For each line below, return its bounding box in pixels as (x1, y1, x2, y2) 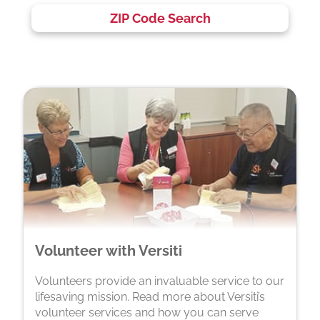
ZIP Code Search (109, 10, 211, 26)
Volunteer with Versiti (35, 241, 182, 259)
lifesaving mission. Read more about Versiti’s (35, 289, 265, 304)
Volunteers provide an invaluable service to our (35, 274, 284, 288)
